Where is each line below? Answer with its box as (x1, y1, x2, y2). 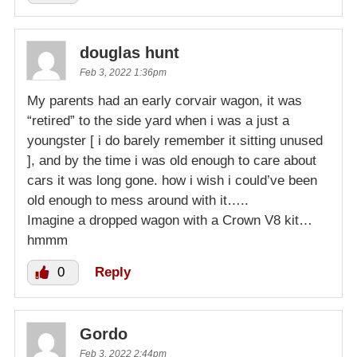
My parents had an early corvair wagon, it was (27, 92, 302, 108)
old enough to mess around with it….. (27, 192, 249, 208)
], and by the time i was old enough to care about (27, 152, 316, 168)
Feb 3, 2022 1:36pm (80, 66, 167, 78)
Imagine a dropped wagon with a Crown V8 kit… (27, 212, 312, 228)
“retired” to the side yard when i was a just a (27, 112, 289, 128)
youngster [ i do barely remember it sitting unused (27, 132, 323, 148)
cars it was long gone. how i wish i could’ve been (27, 172, 317, 188)
